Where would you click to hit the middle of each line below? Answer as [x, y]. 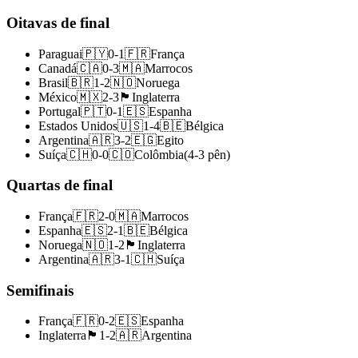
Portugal [60, 111]
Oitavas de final [58, 22]
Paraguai [60, 54]
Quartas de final [60, 185]
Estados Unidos [78, 125]
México [58, 97]
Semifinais [40, 290]
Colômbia [159, 154]
